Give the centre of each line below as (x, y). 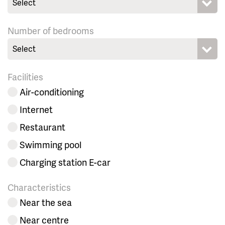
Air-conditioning (52, 92)
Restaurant (42, 127)
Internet (36, 109)
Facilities (25, 77)
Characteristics (39, 187)
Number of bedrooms (51, 31)
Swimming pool (50, 145)
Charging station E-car (65, 162)
